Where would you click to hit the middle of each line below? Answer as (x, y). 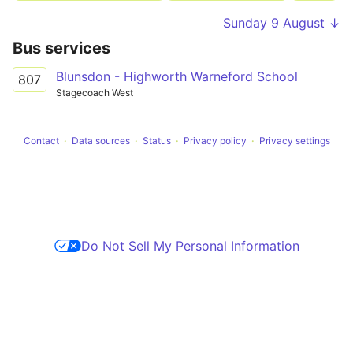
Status (156, 140)
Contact (41, 140)
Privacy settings (294, 140)
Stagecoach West (95, 93)
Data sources (100, 140)
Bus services (61, 48)
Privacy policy (215, 140)
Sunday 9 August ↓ (282, 23)
